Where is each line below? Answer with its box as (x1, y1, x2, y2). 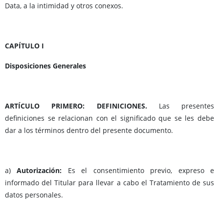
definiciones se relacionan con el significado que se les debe (5, 113, 214, 123)
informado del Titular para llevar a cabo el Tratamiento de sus (5, 178, 214, 188)
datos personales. (5, 190, 63, 200)
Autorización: (17, 166, 68, 175)
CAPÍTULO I (5, 41, 44, 51)
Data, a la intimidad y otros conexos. (5, 1, 123, 11)
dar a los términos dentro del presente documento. (5, 126, 173, 135)
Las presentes (147, 101, 214, 111)
